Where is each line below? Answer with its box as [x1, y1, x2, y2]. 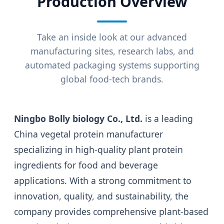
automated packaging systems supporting [24, 59, 199, 71]
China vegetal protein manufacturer [14, 128, 163, 140]
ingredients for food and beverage [14, 159, 158, 171]
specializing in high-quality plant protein [14, 143, 183, 156]
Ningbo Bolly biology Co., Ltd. [14, 112, 142, 125]
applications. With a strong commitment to [14, 174, 191, 187]
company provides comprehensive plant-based [14, 205, 208, 218]
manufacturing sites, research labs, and [30, 45, 194, 57]
